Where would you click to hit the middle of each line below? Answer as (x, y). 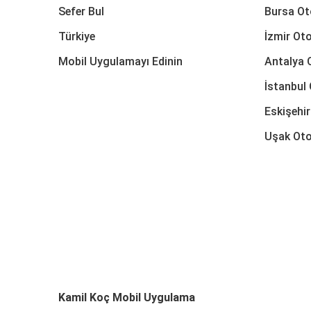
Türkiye (77, 36)
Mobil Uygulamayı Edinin (120, 61)
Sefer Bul (81, 11)
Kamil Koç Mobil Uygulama (127, 297)
